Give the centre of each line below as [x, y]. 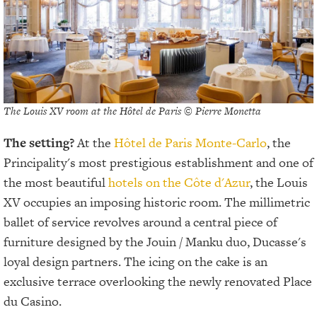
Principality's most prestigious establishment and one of [158, 163]
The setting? [39, 143]
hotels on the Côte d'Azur [179, 183]
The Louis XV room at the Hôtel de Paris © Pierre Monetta [132, 111]
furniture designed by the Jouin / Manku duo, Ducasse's [155, 242]
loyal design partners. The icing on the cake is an [136, 262]
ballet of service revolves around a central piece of [140, 222]
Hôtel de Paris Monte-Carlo [190, 143]
